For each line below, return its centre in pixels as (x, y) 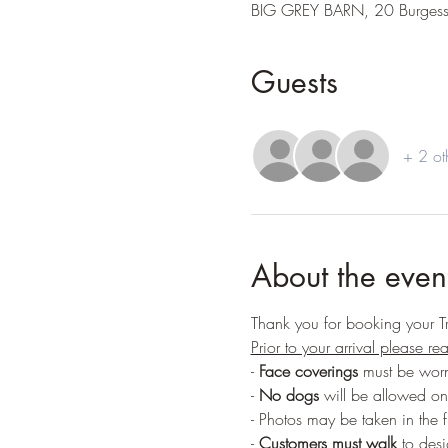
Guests (294, 82)
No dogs (288, 395)
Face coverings (308, 371)
